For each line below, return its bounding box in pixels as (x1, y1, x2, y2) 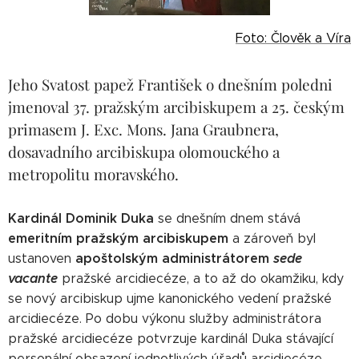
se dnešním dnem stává (158, 211, 301, 227)
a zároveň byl (228, 231, 316, 247)
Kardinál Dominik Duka (8, 210, 158, 228)
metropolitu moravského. (8, 164, 183, 185)
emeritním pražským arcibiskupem (8, 230, 228, 248)
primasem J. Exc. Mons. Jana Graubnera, (8, 119, 279, 140)
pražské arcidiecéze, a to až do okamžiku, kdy (62, 271, 344, 287)
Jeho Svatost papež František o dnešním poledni (8, 75, 333, 95)
